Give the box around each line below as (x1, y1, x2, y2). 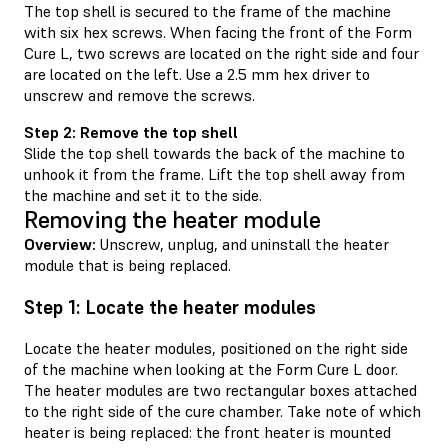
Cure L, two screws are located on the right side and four (24, 42, 419, 63)
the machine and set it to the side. (24, 184, 262, 205)
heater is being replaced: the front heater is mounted (24, 422, 391, 443)
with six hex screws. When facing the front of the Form (24, 21, 412, 42)
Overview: (24, 233, 100, 254)
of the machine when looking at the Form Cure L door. (24, 359, 398, 380)
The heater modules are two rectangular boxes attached (24, 380, 417, 401)
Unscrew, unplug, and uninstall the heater (100, 233, 389, 254)
